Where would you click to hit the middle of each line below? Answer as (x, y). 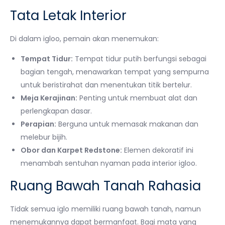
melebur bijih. (44, 137)
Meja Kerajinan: (49, 98)
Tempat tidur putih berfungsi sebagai (140, 59)
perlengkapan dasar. (56, 111)
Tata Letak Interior (68, 16)
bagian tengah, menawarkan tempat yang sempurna (115, 72)
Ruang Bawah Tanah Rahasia (105, 186)
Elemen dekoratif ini (158, 150)
